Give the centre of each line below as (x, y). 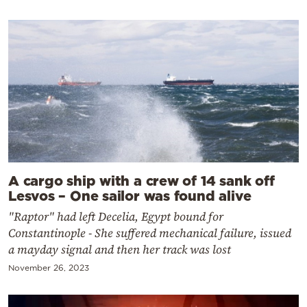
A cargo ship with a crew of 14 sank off (142, 180)
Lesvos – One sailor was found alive (130, 195)
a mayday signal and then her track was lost (120, 249)
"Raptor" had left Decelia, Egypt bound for (116, 216)
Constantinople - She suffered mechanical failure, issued (150, 233)
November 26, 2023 (49, 267)
